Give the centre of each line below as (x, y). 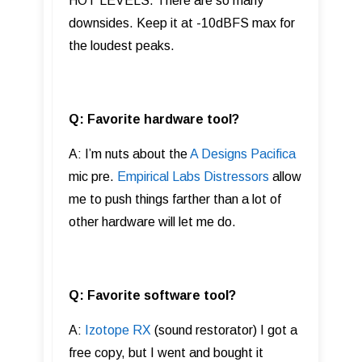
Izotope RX (118, 330)
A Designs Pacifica (243, 154)
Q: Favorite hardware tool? (154, 119)
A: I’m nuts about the (129, 154)
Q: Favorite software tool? (152, 295)
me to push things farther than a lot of (175, 199)
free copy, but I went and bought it (166, 352)
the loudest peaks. (122, 45)
